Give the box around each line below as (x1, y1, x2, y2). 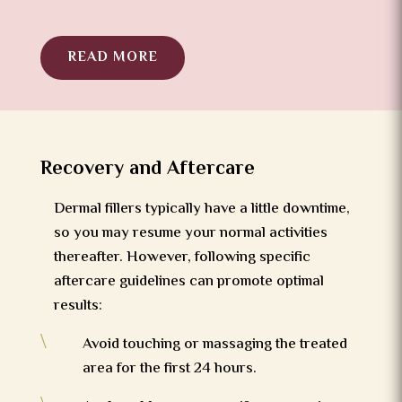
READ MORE (66, 47, 158, 70)
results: (53, 294, 102, 319)
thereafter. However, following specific (53, 246, 310, 270)
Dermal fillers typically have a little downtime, (53, 197, 350, 222)
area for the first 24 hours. (82, 357, 257, 381)
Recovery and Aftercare (39, 154, 255, 186)
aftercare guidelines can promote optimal (53, 270, 324, 294)
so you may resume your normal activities (53, 222, 328, 246)
